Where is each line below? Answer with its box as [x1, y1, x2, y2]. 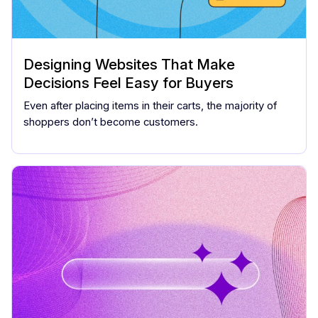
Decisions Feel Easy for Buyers [23, 73, 234, 92]
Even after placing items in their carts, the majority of [23, 99, 277, 112]
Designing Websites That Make [23, 55, 235, 73]
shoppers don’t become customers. [23, 115, 198, 128]
